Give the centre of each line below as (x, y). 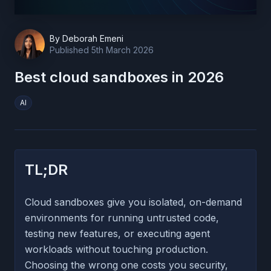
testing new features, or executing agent (117, 233)
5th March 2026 (122, 50)
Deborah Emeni (93, 38)
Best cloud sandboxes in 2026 (119, 77)
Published (70, 50)
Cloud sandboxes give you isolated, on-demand (133, 202)
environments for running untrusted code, (122, 217)
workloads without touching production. (116, 249)
